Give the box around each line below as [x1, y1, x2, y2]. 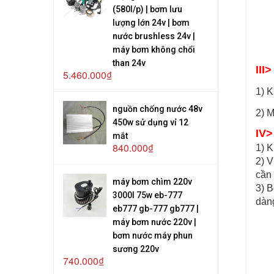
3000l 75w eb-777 [113, 190, 183, 200]
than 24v [113, 57, 146, 68]
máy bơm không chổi [113, 44, 196, 54]
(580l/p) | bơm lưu [113, 4, 183, 14]
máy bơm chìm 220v [113, 176, 193, 187]
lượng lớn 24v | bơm [113, 17, 190, 28]
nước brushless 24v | [113, 31, 196, 41]
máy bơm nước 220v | [113, 217, 197, 227]
